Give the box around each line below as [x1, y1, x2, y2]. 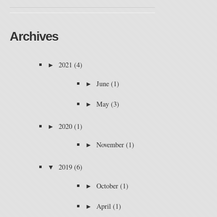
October [96, 181, 118, 190]
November [96, 140, 124, 150]
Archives [10, 29, 58, 44]
